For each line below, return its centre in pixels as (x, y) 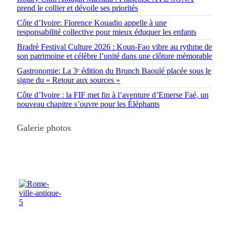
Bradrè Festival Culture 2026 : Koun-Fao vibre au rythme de (114, 47)
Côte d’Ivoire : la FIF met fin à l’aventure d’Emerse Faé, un (113, 95)
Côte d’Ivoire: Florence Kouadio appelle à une (92, 23)
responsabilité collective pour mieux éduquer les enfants (107, 32)
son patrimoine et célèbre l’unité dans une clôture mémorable (114, 56)
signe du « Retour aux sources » (68, 80)
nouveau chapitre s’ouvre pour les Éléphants (88, 104)
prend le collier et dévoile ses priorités (77, 8)
